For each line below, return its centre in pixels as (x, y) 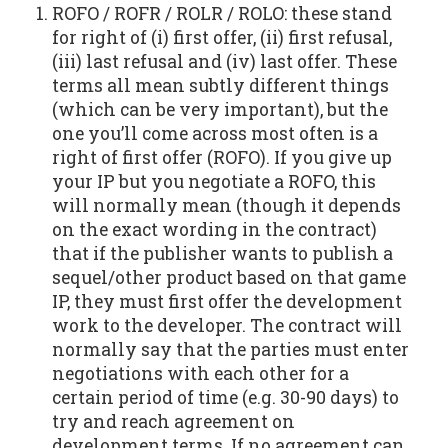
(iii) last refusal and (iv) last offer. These (224, 62)
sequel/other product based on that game (228, 278)
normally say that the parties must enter (230, 350)
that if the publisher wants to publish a (222, 254)
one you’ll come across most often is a (214, 134)
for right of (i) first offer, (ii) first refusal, (221, 38)
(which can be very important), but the (219, 110)
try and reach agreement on (173, 422)
